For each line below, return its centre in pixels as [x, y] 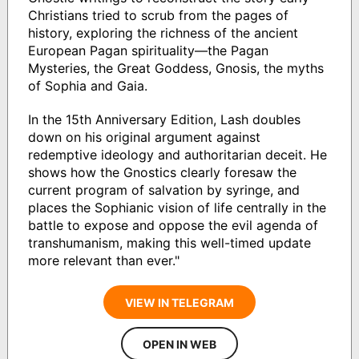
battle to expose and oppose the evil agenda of [173, 226]
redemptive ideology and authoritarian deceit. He [177, 155]
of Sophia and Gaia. [87, 86]
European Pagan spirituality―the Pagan [148, 51]
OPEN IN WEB [179, 345]
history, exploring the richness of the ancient [163, 33]
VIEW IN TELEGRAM [179, 303]
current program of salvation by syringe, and [163, 190]
